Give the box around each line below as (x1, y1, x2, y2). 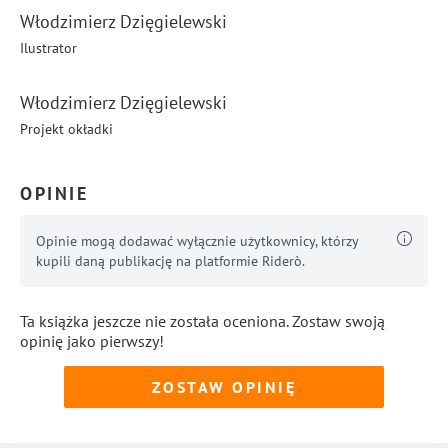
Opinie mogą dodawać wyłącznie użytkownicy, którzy (36, 232, 358, 251)
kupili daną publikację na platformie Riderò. (36, 252, 305, 271)
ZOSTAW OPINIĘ (151, 376, 297, 397)
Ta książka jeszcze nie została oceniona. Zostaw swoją (20, 311, 385, 332)
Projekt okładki (20, 120, 113, 139)
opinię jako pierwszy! (20, 331, 164, 352)
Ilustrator (20, 39, 77, 58)
